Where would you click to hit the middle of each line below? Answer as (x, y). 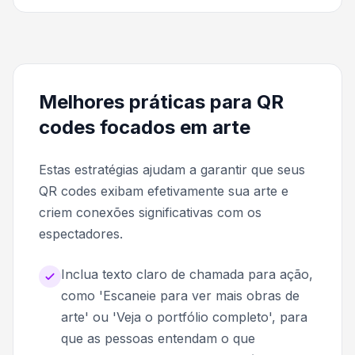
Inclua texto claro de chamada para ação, (187, 275)
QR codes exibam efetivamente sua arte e (164, 191)
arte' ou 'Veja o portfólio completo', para (184, 317)
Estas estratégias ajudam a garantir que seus (172, 170)
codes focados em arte (145, 128)
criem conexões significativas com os (150, 213)
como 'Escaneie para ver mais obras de (180, 296)
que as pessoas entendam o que (158, 339)
